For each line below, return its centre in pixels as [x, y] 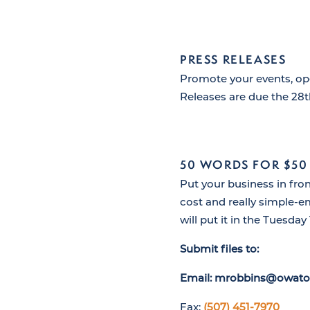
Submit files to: [219, 249]
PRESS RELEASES [233, 60]
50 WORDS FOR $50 [244, 165]
